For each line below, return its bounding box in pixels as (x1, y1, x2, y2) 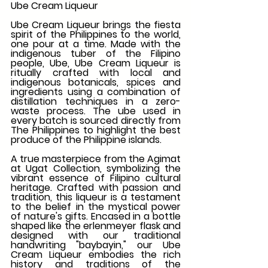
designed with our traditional (11, 229, 181, 243)
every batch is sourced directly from (11, 114, 181, 128)
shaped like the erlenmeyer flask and (11, 219, 181, 233)
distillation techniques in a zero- (11, 95, 181, 109)
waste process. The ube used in (11, 104, 181, 118)
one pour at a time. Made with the (11, 37, 181, 51)
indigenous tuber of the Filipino (11, 47, 181, 61)
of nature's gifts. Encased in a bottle (11, 209, 181, 224)
